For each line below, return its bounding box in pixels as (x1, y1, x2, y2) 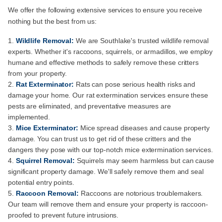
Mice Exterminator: (15, 124, 78, 132)
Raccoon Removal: (15, 189, 81, 198)
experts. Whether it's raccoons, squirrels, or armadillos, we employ (8, 48, 213, 56)
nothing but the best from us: (8, 17, 97, 26)
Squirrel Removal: (15, 157, 77, 165)
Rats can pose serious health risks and (75, 80, 196, 89)
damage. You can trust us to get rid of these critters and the (8, 135, 191, 143)
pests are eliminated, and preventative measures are (8, 102, 171, 111)
